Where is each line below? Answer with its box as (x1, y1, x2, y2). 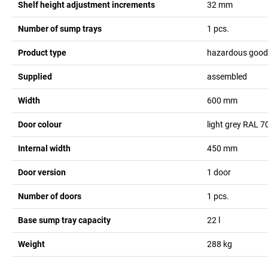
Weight (18, 239, 45, 249)
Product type (18, 47, 66, 57)
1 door (206, 167, 231, 177)
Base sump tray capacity (18, 215, 111, 225)
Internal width (18, 143, 71, 153)
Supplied (18, 71, 52, 81)
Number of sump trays (18, 23, 102, 33)
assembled (206, 71, 247, 81)
